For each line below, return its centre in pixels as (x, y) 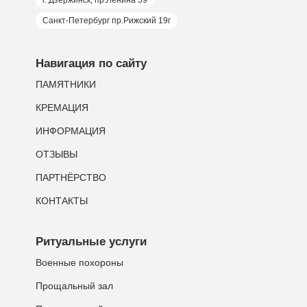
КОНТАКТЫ (61, 201)
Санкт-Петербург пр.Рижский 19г (106, 21)
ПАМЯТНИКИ (65, 84)
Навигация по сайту (91, 63)
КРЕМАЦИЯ (62, 108)
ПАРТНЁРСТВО (71, 177)
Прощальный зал (74, 286)
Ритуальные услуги (91, 242)
